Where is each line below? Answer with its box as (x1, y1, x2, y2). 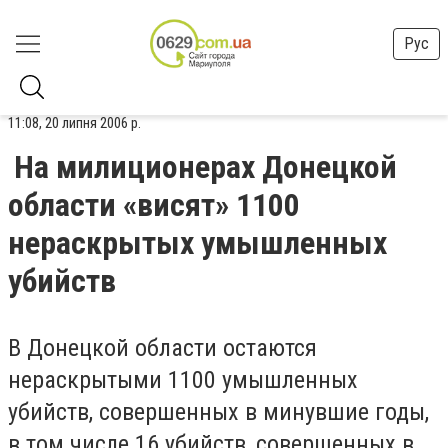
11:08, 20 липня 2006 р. (8, 114, 141, 132)
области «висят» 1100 (8, 186, 300, 224)
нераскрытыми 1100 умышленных (8, 366, 358, 394)
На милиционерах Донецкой (14, 148, 397, 186)
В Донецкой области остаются (8, 334, 317, 362)
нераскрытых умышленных (8, 224, 387, 262)
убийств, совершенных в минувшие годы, (8, 398, 429, 426)
